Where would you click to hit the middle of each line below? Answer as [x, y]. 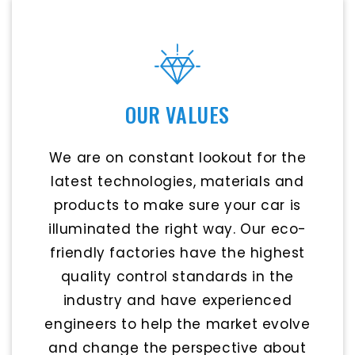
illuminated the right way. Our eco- [177, 229]
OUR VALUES [177, 115]
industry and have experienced [177, 301]
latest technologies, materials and [177, 182]
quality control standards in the [177, 277]
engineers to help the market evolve [177, 324]
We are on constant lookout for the [177, 158]
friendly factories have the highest [177, 253]
